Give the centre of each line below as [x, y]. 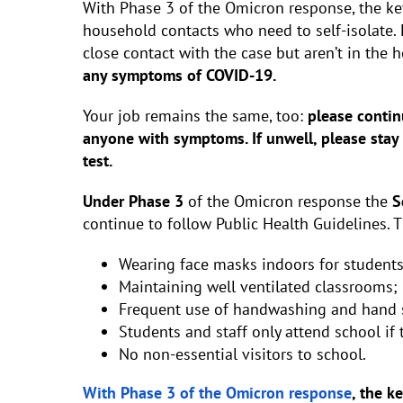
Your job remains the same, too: [195, 116]
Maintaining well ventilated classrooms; [258, 287]
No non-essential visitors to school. [242, 354]
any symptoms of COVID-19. [179, 75]
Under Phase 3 [133, 201]
